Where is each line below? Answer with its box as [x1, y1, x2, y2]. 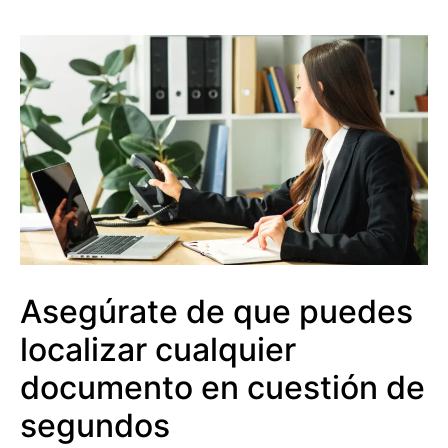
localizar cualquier [20, 329, 296, 369]
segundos [20, 405, 170, 445]
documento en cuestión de [20, 367, 425, 407]
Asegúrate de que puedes [20, 291, 413, 331]
